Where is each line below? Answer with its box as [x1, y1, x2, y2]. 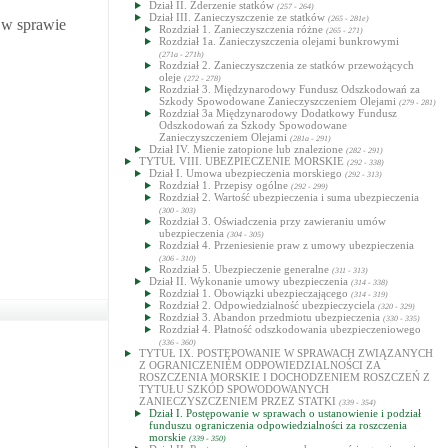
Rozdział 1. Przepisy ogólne [159, 179, 291, 191]
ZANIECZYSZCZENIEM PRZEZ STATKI [139, 395, 339, 407]
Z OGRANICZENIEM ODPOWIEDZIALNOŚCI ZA [139, 359, 380, 371]
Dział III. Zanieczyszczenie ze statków [149, 11, 328, 23]
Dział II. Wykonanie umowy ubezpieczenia [149, 275, 351, 287]
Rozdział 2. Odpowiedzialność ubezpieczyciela [159, 299, 378, 311]
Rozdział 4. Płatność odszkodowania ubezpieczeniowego [159, 323, 421, 335]
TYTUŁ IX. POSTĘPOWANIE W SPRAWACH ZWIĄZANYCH [139, 347, 433, 359]
